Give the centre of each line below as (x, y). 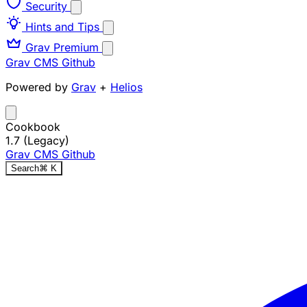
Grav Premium (62, 47)
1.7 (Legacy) (37, 140)
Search (25, 168)
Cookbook (33, 126)
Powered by (38, 87)
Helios (126, 87)
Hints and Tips (62, 26)
